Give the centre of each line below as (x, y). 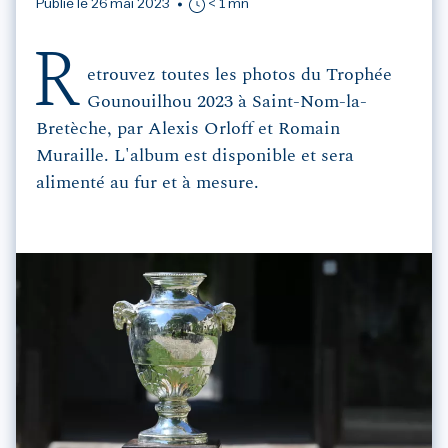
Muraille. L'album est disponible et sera (195, 156)
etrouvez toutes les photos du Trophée (239, 75)
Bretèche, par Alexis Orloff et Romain (188, 129)
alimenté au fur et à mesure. (147, 183)
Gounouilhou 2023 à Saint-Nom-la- (227, 102)
